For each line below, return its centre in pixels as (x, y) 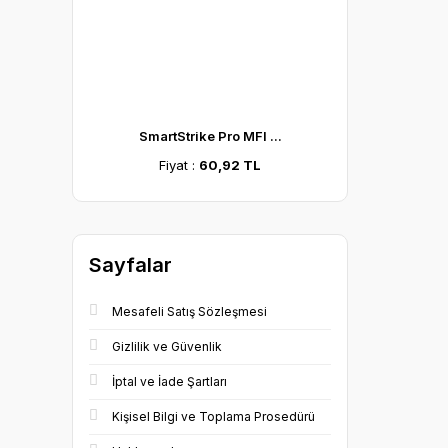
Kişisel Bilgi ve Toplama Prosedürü (213, 416)
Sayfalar (130, 265)
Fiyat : (179, 165)
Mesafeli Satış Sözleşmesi (189, 311)
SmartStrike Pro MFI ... (210, 136)
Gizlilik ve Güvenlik (167, 346)
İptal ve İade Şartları (169, 381)
